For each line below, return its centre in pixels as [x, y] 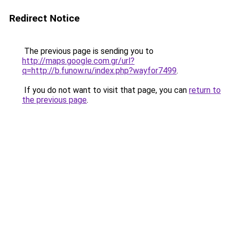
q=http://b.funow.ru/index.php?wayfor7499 [99, 71]
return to [205, 90]
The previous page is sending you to [88, 51]
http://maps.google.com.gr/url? [78, 61]
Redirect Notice [44, 18]
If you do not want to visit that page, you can [106, 90]
